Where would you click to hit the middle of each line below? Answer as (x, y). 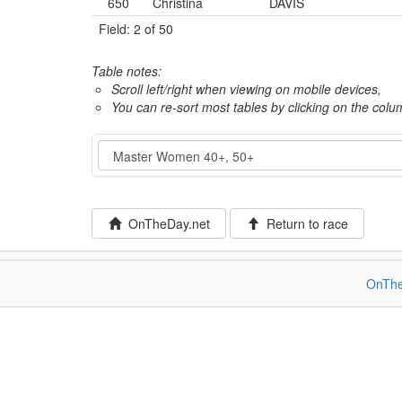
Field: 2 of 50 (136, 29)
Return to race (303, 223)
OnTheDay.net (165, 223)
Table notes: (127, 71)
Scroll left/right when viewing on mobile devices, (246, 89)
